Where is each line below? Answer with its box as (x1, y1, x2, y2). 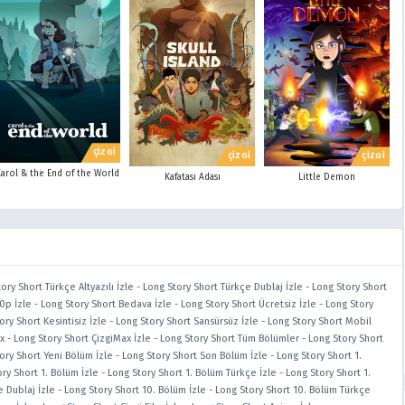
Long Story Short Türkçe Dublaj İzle (143, 281, 303, 294)
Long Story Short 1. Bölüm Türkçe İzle (108, 367, 277, 380)
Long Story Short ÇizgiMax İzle (14, 333, 151, 345)
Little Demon (298, 172, 356, 184)
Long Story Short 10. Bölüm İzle (64, 384, 206, 397)
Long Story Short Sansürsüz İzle (116, 316, 259, 328)
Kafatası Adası (164, 172, 221, 184)
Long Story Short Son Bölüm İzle (122, 350, 268, 363)
